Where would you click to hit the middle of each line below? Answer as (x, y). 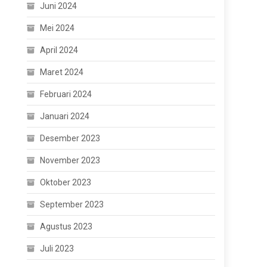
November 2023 (70, 160)
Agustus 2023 (66, 226)
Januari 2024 (65, 116)
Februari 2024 (66, 94)
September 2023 (72, 204)
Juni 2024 (59, 6)
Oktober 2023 (66, 182)
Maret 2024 (62, 72)
